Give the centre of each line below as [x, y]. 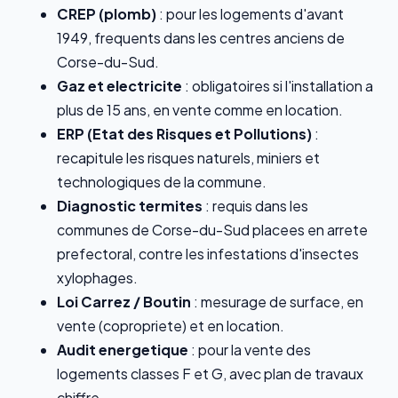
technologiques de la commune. [162, 182]
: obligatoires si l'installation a [278, 86]
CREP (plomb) [107, 14]
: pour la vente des [250, 350]
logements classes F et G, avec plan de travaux [210, 374]
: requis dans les [255, 206]
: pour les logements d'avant [250, 14]
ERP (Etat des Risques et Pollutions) [184, 134]
